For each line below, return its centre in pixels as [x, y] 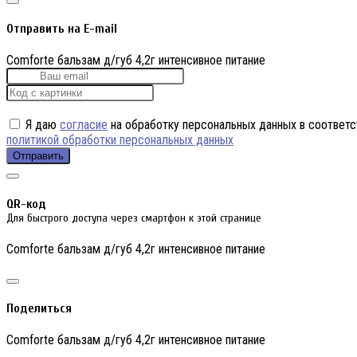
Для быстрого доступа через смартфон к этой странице [134, 218]
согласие [84, 125]
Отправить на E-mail [62, 29]
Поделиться [39, 309]
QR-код [26, 204]
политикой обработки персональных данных [120, 140]
